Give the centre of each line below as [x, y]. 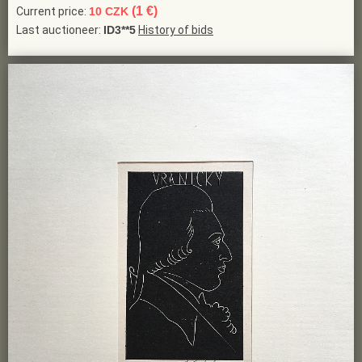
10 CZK [110, 12]
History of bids [176, 30]
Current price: [53, 12]
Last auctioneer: [60, 30]
